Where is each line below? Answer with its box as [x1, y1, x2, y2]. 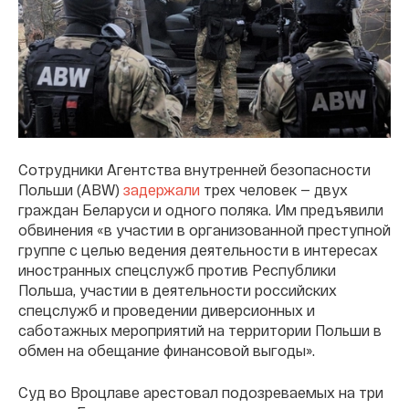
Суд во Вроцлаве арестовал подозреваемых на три [18, 383, 383, 402]
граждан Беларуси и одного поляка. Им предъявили [18, 201, 383, 219]
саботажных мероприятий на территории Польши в [18, 321, 382, 340]
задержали [123, 181, 200, 199]
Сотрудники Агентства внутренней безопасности [18, 161, 371, 179]
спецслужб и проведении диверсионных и [18, 301, 315, 320]
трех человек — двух [200, 181, 348, 199]
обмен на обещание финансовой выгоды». [18, 341, 315, 360]
